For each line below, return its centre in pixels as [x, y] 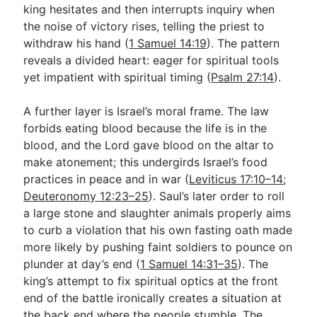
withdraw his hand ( [76, 43]
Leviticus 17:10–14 [236, 179]
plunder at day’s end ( [82, 264]
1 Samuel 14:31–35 [189, 264]
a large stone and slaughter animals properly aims [157, 213]
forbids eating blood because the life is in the [145, 128]
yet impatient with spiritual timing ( [117, 77]
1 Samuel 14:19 [168, 43]
